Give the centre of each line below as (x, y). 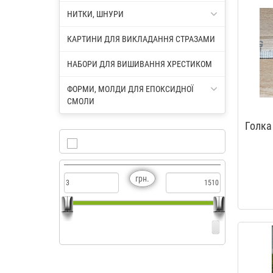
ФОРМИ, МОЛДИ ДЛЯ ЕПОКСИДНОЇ (130, 89)
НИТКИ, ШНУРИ (95, 14)
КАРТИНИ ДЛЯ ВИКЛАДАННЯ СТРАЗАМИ (141, 39)
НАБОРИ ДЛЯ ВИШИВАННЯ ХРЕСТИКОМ (140, 64)
